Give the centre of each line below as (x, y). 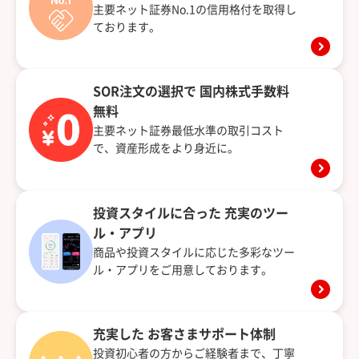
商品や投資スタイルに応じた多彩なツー (194, 252)
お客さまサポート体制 (212, 335)
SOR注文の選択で (146, 92)
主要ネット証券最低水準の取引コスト (188, 131)
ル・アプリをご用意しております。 (183, 270)
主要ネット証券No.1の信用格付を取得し (195, 9)
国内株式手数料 (244, 92)
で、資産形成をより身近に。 (166, 149)
